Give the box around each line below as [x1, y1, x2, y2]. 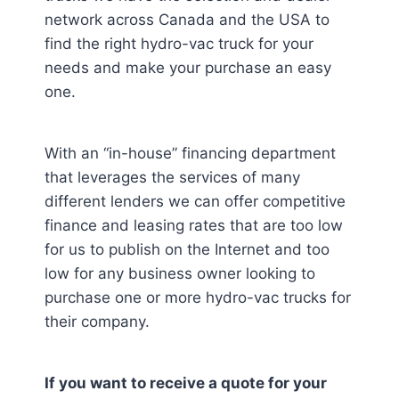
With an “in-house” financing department [45, 144, 336, 162]
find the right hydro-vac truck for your [45, 35, 313, 53]
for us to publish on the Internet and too [45, 240, 330, 258]
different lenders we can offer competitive [45, 192, 346, 210]
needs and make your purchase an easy [45, 59, 331, 77]
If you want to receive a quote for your [45, 374, 327, 392]
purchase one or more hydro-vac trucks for [45, 289, 351, 306]
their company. [45, 313, 150, 330]
